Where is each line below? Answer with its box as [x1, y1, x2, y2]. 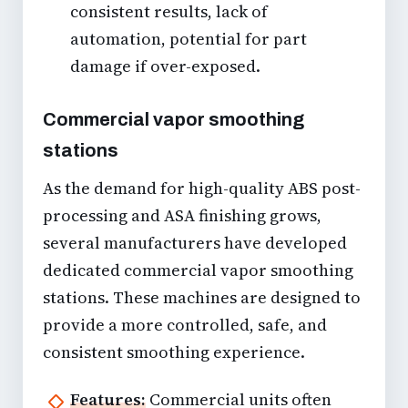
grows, [266, 204, 321, 228]
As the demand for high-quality [43, 177, 288, 200]
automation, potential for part [70, 27, 307, 51]
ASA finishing [164, 204, 266, 228]
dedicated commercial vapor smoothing [43, 259, 353, 282]
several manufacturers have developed [43, 231, 347, 255]
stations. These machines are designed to [43, 286, 361, 310]
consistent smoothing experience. [43, 341, 305, 364]
